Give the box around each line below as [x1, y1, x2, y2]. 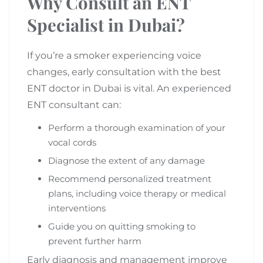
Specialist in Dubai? [27, 12, 185, 36]
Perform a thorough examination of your [48, 122, 225, 133]
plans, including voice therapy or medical [48, 187, 226, 199]
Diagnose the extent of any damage [48, 154, 205, 166]
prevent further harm [48, 235, 141, 247]
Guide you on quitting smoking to [48, 220, 195, 232]
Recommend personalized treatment [48, 173, 211, 184]
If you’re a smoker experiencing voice [27, 49, 201, 61]
